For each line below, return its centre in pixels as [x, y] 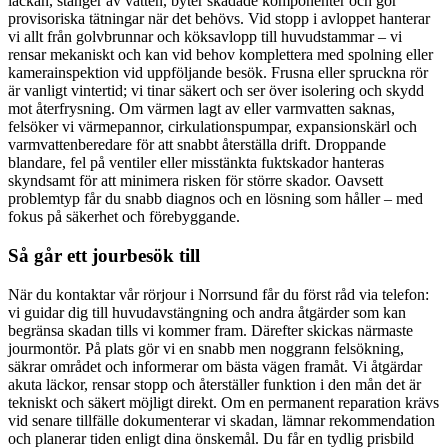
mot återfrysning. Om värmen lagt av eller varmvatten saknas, [201, 109]
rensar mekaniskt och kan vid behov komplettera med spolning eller [220, 55]
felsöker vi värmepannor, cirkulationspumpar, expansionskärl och [212, 127]
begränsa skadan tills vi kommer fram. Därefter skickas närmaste [210, 330]
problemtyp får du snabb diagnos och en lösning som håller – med [215, 199]
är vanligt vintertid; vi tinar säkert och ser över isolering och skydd [216, 91]
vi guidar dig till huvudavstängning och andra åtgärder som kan [207, 312]
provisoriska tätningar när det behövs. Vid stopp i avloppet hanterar [219, 19]
